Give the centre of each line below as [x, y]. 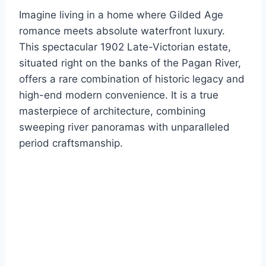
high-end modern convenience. [94, 95]
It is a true [193, 95]
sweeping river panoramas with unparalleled [124, 127]
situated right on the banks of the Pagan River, [130, 63]
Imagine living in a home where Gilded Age [121, 15]
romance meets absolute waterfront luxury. [122, 31]
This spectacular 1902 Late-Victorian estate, [125, 47]
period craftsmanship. [71, 143]
